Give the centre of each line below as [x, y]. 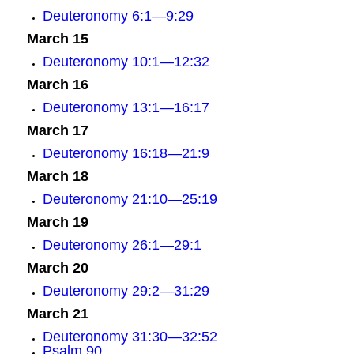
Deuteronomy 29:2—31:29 [126, 291]
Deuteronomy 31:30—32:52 [130, 337]
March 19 [57, 222]
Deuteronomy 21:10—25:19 [130, 199]
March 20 [57, 268]
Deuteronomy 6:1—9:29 [118, 16]
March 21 [57, 314]
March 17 [57, 130]
